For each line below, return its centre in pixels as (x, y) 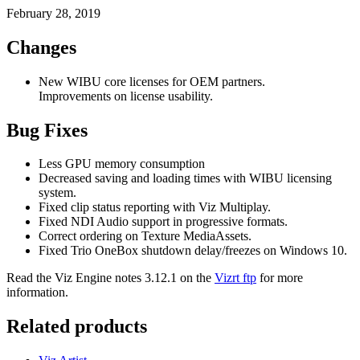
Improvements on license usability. (126, 96)
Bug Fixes (47, 130)
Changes (41, 47)
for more (280, 278)
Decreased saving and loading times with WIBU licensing (185, 178)
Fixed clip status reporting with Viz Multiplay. (155, 207)
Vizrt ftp (235, 278)
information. (37, 292)
